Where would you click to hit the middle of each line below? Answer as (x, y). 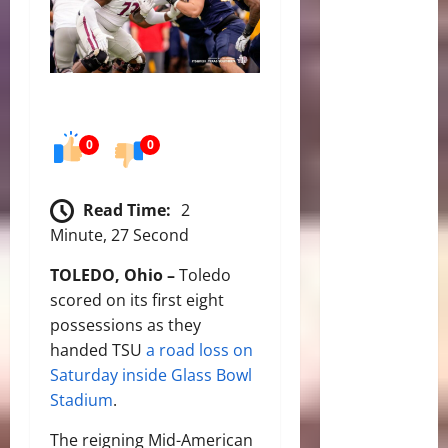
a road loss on (199, 350)
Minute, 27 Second (119, 235)
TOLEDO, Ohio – (112, 275)
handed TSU (98, 350)
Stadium (81, 400)
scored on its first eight (137, 300)
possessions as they (125, 325)
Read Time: (127, 209)
